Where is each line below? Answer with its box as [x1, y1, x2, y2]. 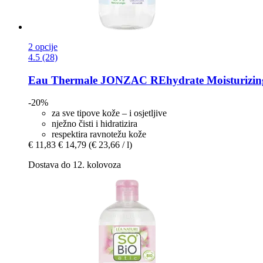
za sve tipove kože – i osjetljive [52, 108, 167, 119]
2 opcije [28, 41, 58, 52]
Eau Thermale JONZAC [28, 73, 147, 86]
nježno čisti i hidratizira [52, 119, 137, 129]
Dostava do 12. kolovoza [28, 160, 121, 170]
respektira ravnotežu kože [52, 129, 146, 140]
